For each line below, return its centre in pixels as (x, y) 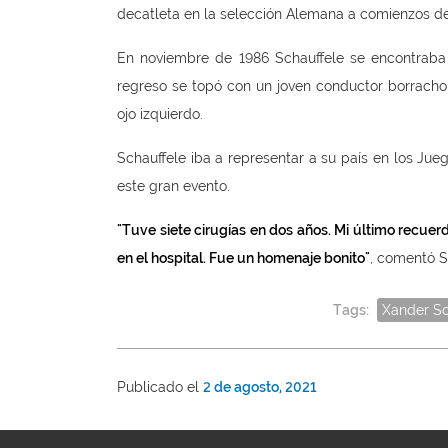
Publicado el (160, 387)
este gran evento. (173, 186)
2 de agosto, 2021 (260, 387)
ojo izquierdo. (160, 114)
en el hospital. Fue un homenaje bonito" (243, 258)
